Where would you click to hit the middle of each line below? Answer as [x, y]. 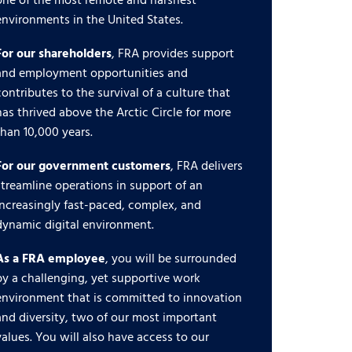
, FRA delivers [206, 167]
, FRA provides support [172, 55]
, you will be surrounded [170, 260]
